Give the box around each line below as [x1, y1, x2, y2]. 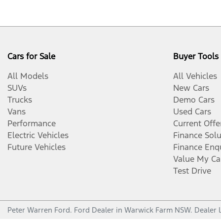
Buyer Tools [173, 51, 219, 62]
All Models [7, 71, 48, 81]
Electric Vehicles [7, 130, 69, 141]
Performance [7, 118, 56, 129]
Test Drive [173, 165, 211, 176]
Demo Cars [173, 94, 215, 105]
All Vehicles [173, 71, 217, 81]
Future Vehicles [7, 142, 66, 152]
